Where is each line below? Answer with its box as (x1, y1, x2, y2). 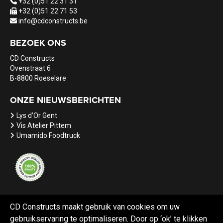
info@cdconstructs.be (18, 17, 88, 25)
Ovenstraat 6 (10, 64, 51, 72)
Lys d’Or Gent (16, 111, 57, 119)
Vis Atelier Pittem (16, 121, 71, 129)
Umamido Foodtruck (16, 131, 80, 139)
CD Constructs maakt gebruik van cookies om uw (10, 202, 180, 212)
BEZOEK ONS (10, 37, 66, 48)
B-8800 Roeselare (10, 74, 66, 82)
